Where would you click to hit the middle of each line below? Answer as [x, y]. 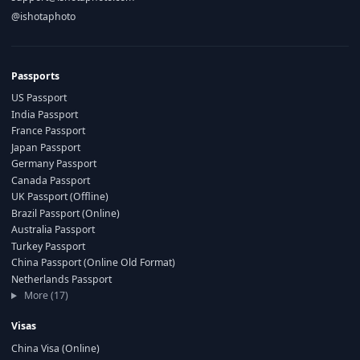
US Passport [39, 98]
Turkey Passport [48, 246]
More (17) [45, 296]
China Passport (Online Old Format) [93, 263]
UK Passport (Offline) [60, 197]
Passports [35, 76]
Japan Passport [46, 147]
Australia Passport [53, 230]
